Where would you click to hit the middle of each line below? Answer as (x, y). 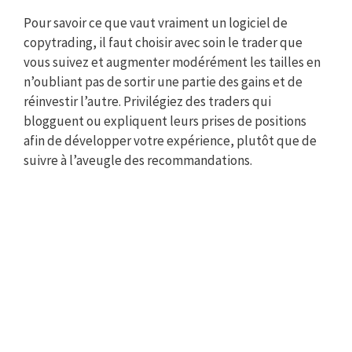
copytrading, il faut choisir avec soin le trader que (163, 42)
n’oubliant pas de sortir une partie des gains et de (163, 81)
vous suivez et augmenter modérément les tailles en (172, 62)
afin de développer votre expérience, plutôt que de (170, 140)
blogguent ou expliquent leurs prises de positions (165, 121)
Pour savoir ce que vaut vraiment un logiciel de (156, 22)
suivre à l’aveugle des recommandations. (138, 160)
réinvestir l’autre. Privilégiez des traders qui (147, 101)
